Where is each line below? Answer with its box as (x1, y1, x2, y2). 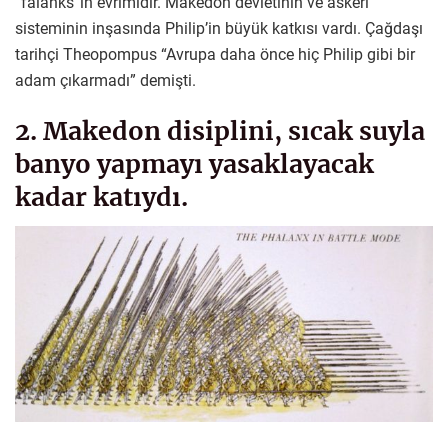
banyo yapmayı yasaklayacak (15, 147, 374, 180)
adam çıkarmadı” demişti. (15, 71, 196, 91)
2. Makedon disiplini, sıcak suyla (15, 114, 425, 147)
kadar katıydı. (15, 180, 188, 213)
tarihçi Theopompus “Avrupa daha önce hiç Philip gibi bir (15, 45, 415, 65)
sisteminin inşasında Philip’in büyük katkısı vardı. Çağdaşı (15, 19, 423, 39)
